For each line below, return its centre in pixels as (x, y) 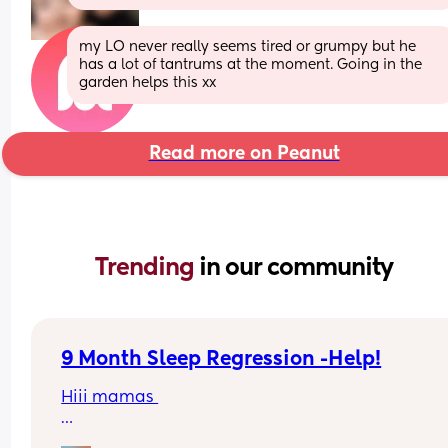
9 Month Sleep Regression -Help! (221, 359)
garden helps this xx (148, 82)
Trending (147, 267)
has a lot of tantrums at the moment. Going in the (251, 64)
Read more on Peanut (244, 153)
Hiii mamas (110, 397)
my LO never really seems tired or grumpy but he (248, 46)
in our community (296, 267)
